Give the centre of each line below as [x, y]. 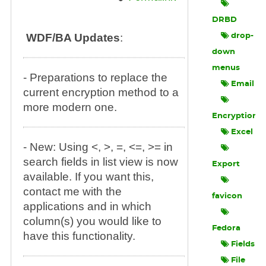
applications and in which [87, 206]
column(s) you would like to [92, 221]
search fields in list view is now [100, 162]
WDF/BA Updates [73, 38]
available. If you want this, [88, 177]
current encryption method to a [101, 92]
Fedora [227, 228]
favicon [227, 196]
